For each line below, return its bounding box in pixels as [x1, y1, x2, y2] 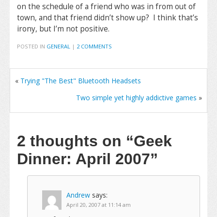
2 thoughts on [17, 132, 126, 150]
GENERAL [46, 43, 70, 50]
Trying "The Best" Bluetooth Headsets [20, 76, 141, 85]
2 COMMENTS [77, 43, 112, 50]
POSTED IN [17, 43, 46, 50]
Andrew [66, 190, 90, 200]
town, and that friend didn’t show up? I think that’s [17, 13, 198, 23]
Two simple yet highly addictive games [76, 93, 197, 102]
